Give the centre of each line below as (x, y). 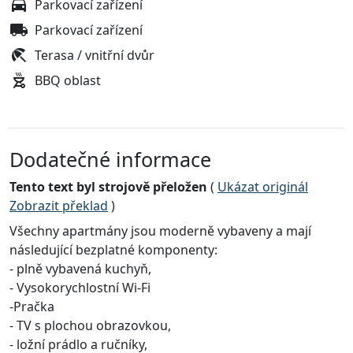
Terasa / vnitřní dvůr (95, 56)
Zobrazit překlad (59, 206)
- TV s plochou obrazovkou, (90, 326)
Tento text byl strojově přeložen (108, 187)
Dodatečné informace (110, 160)
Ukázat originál (263, 187)
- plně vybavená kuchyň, (80, 269)
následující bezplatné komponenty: (113, 250)
